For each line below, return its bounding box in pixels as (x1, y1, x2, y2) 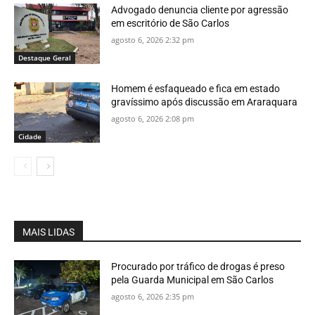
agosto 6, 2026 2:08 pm (111, 112, 195, 124)
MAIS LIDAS (22, 226, 75, 238)
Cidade (18, 131, 41, 141)
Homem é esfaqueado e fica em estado (111, 82, 281, 94)
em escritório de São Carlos (111, 18, 230, 30)
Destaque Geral (18, 52, 71, 63)
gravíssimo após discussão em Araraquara (111, 96, 298, 108)
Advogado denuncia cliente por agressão (111, 4, 289, 16)
